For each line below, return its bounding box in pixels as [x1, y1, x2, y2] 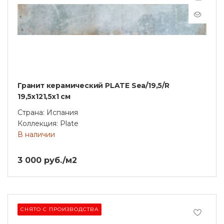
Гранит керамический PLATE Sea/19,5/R [17, 80, 169, 90]
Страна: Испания [17, 107, 78, 117]
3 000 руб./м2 [17, 155, 77, 165]
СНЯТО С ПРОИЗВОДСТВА [20, 205, 98, 212]
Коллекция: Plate [17, 118, 78, 128]
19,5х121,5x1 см [17, 91, 70, 101]
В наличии [17, 129, 55, 139]
